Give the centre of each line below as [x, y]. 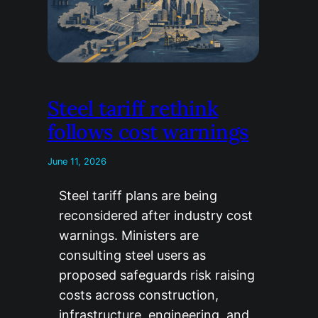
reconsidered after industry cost [155, 215]
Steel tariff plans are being [138, 195]
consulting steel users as [132, 255]
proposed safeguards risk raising [157, 275]
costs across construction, [138, 295]
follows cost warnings [148, 131]
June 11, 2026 [77, 161]
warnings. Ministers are [128, 235]
